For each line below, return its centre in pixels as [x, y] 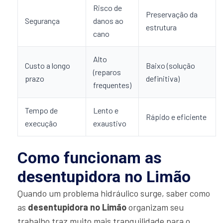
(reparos [107, 72]
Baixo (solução [170, 65]
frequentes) [112, 85]
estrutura [161, 27]
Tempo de [41, 110]
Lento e [106, 110]
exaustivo [110, 123]
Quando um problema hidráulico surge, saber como [114, 193]
